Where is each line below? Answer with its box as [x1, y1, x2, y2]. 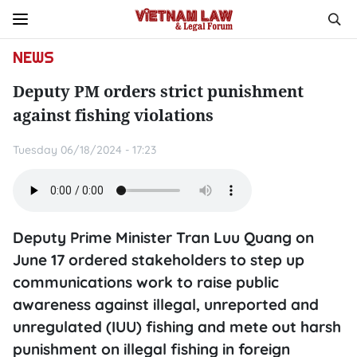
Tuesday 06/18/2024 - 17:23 [13, 143, 156, 157]
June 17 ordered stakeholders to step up [13, 250, 304, 269]
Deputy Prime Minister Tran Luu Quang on [13, 228, 314, 247]
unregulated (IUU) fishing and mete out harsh [13, 317, 341, 336]
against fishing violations [13, 104, 214, 126]
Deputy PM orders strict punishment [13, 80, 304, 102]
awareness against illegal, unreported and [13, 295, 319, 314]
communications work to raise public [13, 273, 279, 292]
